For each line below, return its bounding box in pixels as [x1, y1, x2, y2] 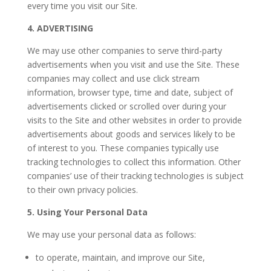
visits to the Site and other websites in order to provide [27, 114, 242, 126]
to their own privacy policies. [27, 184, 138, 195]
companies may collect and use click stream [27, 73, 200, 84]
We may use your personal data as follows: [27, 229, 196, 240]
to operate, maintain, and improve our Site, [35, 252, 205, 263]
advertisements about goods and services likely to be [27, 128, 235, 140]
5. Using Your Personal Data [27, 206, 148, 218]
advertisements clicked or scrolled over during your [27, 100, 226, 112]
